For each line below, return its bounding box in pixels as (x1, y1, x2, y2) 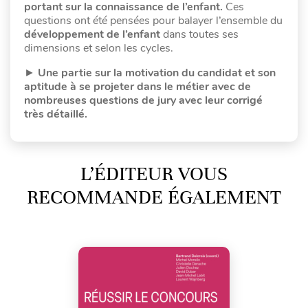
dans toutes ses (160, 26, 239, 42)
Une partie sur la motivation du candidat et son (38, 65, 276, 80)
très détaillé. (24, 106, 87, 122)
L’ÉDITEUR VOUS (80, 162, 228, 186)
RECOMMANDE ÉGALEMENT (27, 185, 281, 209)
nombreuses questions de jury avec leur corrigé (24, 92, 263, 108)
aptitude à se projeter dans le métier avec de (24, 78, 251, 94)
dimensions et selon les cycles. (24, 40, 173, 56)
